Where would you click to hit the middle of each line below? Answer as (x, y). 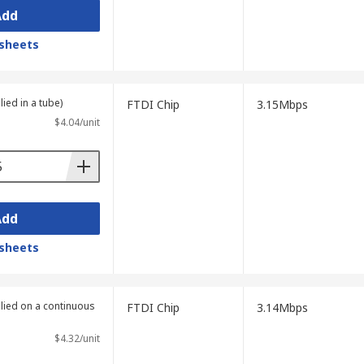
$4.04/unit (77, 122)
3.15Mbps (282, 104)
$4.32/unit (77, 338)
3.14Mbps (282, 308)
